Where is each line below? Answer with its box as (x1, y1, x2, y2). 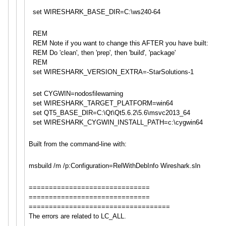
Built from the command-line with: (28, 140, 127, 148)
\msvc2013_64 (147, 108, 190, 117)
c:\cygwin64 (167, 118, 203, 126)
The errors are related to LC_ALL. (28, 212, 126, 220)
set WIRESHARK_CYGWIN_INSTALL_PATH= (28, 118, 168, 126)
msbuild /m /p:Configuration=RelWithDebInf (28, 161, 155, 169)
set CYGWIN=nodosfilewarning (28, 89, 123, 97)
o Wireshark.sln (154, 161, 200, 169)
